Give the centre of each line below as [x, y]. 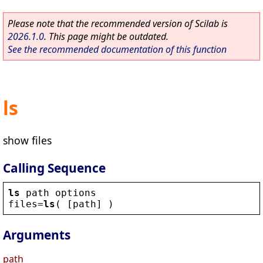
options [76, 193]
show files [27, 140]
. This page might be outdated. [106, 36]
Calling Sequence [54, 168]
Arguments [37, 235]
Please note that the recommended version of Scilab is [118, 23]
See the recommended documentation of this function [117, 49]
